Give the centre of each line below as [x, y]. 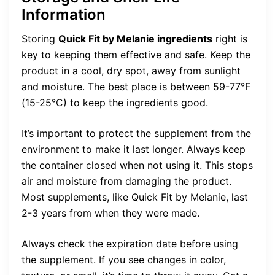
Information [64, 15]
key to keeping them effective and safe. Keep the [136, 55]
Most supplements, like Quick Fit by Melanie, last [135, 197]
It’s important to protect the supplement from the [136, 134]
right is [230, 39]
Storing [40, 39]
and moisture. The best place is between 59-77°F [136, 87]
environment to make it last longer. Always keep [134, 149]
